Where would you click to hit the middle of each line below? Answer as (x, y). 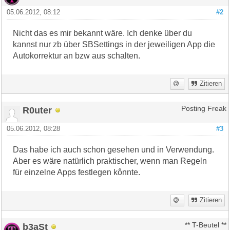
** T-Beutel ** (205, 225)
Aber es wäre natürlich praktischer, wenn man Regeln (110, 161)
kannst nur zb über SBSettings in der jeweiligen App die (114, 44)
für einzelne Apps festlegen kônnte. (77, 172)
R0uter (37, 110)
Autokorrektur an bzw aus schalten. (77, 55)
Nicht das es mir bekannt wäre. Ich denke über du (103, 33)
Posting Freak (204, 108)
